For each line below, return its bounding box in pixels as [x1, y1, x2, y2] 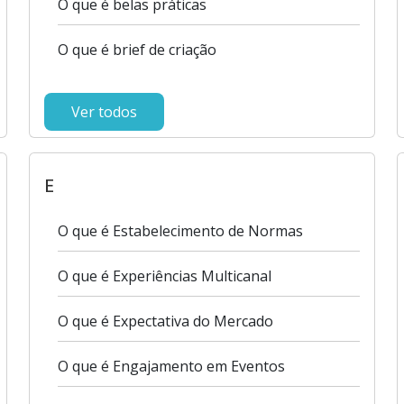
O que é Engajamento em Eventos [58, 356, 286, 376]
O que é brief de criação [58, 40, 217, 60]
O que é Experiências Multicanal [58, 266, 272, 286]
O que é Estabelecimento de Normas [58, 221, 304, 241]
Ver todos [71, 102, 138, 122]
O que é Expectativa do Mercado [58, 311, 274, 331]
